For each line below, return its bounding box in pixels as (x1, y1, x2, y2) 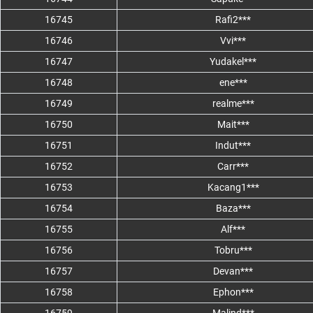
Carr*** (217, 161, 249, 173)
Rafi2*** (215, 14, 251, 26)
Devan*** (213, 265, 253, 277)
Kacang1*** (207, 182, 259, 194)
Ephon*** (212, 286, 254, 298)
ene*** (219, 77, 247, 89)
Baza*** (215, 203, 251, 214)
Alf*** (221, 224, 245, 235)
